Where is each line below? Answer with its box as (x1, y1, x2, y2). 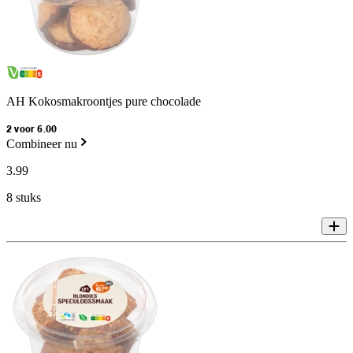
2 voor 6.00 (6, 125, 58, 135)
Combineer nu (6, 137, 77, 151)
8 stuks (6, 191, 41, 205)
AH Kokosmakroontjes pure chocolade (6, 95, 201, 109)
